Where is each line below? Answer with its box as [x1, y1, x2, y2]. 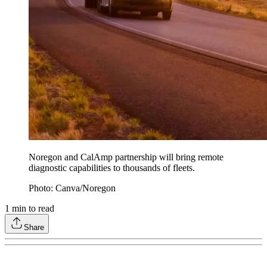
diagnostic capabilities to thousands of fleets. [29, 163, 195, 173]
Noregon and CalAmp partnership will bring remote [29, 152, 223, 163]
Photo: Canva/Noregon [29, 183, 116, 194]
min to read [10, 203, 54, 214]
